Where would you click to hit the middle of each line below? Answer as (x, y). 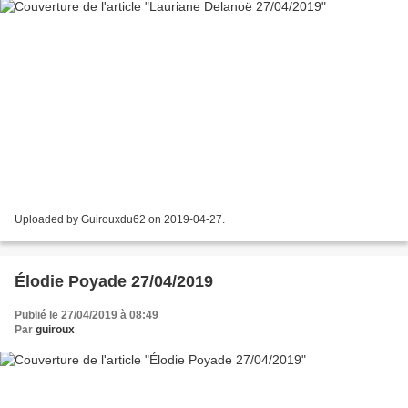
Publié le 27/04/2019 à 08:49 (87, 316)
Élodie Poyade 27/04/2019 (114, 282)
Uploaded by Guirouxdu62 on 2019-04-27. (120, 220)
